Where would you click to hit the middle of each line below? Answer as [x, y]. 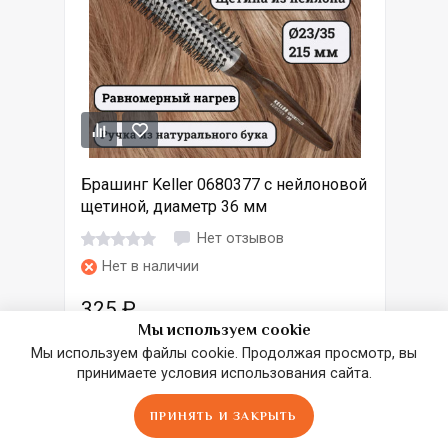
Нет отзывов [240, 238]
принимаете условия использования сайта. [224, 373]
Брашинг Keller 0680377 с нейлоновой [224, 185]
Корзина [406, 430]
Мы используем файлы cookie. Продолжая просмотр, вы [224, 353]
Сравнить [157, 430]
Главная [40, 430]
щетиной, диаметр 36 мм [174, 207]
